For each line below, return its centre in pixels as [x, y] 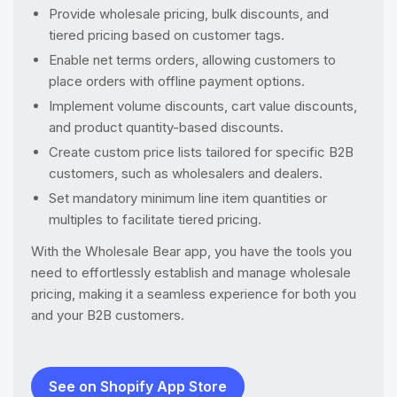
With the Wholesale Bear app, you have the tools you [191, 251]
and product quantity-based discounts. [166, 127]
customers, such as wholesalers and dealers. [186, 173]
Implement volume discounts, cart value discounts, [203, 105]
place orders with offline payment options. [177, 81]
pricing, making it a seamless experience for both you [194, 293]
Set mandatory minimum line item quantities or [188, 198]
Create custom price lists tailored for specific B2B [201, 152]
